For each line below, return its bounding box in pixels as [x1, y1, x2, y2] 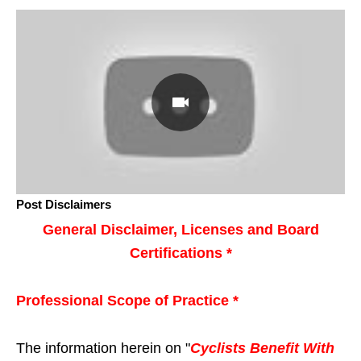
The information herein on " [16, 340, 190, 357]
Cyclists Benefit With [190, 340, 334, 357]
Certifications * [129, 245, 232, 262]
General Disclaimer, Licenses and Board [42, 222, 319, 239]
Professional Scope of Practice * [16, 293, 239, 309]
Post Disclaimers [16, 197, 111, 212]
